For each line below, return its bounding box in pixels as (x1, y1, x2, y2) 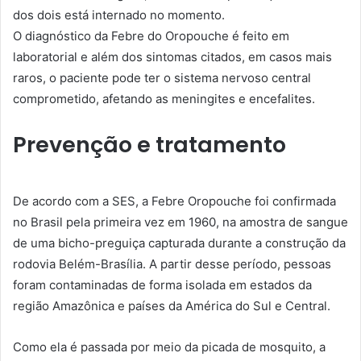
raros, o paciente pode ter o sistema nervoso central (13, 69, 311, 85)
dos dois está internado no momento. (13, 6, 225, 23)
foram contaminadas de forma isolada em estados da (13, 277, 312, 293)
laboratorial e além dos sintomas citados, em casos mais (13, 48, 332, 64)
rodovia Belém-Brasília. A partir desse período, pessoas (13, 256, 331, 272)
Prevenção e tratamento (13, 129, 286, 160)
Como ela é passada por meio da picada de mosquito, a (13, 339, 326, 355)
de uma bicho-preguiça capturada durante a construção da (13, 235, 346, 251)
